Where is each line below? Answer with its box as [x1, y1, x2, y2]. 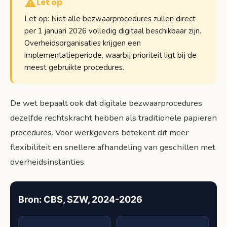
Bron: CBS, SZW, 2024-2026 [18, 194, 142, 205]
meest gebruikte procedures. [24, 62, 124, 73]
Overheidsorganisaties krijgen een [24, 38, 141, 49]
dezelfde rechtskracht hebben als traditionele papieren [10, 112, 217, 124]
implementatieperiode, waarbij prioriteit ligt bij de [24, 50, 197, 61]
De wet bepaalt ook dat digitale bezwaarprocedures [10, 97, 202, 109]
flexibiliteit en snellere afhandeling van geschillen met [10, 141, 215, 154]
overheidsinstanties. [10, 156, 86, 168]
